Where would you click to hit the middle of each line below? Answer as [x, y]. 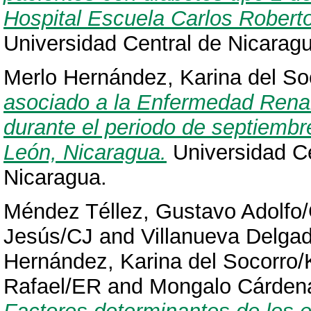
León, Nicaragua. [85, 152]
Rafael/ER [52, 286]
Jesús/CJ [48, 236]
